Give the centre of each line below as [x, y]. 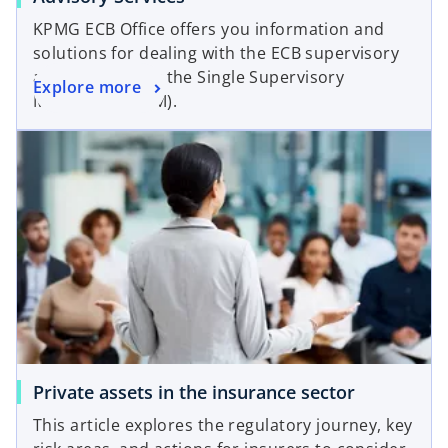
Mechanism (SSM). [105, 101]
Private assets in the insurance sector [194, 391]
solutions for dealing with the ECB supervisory [216, 53]
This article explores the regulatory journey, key [223, 424]
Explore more [87, 87]
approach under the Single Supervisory [189, 77]
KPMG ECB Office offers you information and [209, 29]
